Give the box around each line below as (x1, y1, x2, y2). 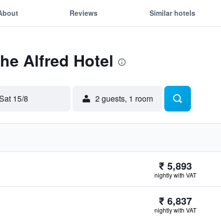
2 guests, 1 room (95, 93, 153, 104)
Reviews (70, 7, 98, 18)
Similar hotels (149, 7, 195, 18)
